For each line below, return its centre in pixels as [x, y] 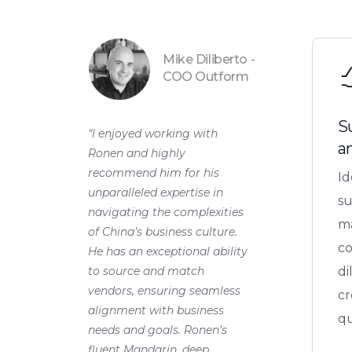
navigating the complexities [166, 212]
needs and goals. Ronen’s [158, 330]
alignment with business [156, 310]
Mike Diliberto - [209, 59]
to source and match [146, 271]
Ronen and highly [137, 153]
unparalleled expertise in [156, 192]
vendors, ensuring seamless [164, 290]
